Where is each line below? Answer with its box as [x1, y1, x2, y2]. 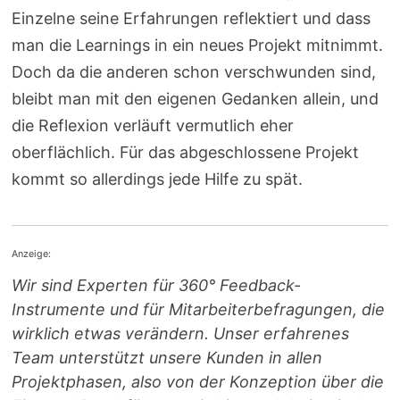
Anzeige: [12, 248, 52, 260]
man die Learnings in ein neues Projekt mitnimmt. [12, 36, 384, 54]
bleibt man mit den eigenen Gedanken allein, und [12, 89, 379, 108]
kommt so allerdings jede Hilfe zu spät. [12, 170, 304, 188]
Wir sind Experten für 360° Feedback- [12, 276, 302, 296]
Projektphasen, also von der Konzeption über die [12, 372, 385, 392]
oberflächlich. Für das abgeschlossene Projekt [12, 143, 360, 162]
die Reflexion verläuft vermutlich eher [12, 116, 295, 135]
